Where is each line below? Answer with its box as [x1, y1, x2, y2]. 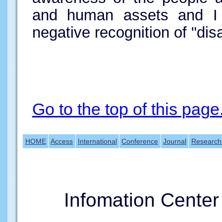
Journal [163, 137, 187, 145]
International [77, 137, 117, 145]
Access [51, 137, 73, 145]
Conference [121, 137, 159, 145]
